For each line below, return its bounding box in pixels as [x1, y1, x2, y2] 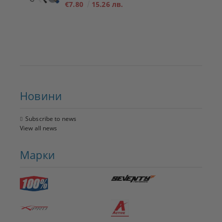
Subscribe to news [25, 114, 77, 123]
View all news [20, 124, 57, 132]
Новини [20, 88, 62, 103]
